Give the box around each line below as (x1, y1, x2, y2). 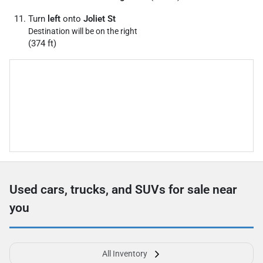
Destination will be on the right (28, 26, 137, 36)
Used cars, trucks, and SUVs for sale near (9, 182, 237, 197)
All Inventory (102, 248, 147, 258)
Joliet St (83, 13, 116, 24)
